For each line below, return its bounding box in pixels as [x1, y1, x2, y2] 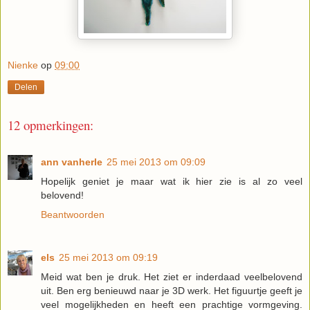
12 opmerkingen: [8, 116, 93, 134]
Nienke [8, 60, 38, 71]
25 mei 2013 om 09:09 [107, 156, 206, 167]
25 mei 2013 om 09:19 [59, 251, 158, 263]
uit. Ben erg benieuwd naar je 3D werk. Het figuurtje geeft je [41, 284, 302, 296]
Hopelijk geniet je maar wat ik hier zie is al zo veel [41, 175, 302, 187]
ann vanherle [41, 156, 102, 167]
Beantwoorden [41, 208, 104, 220]
